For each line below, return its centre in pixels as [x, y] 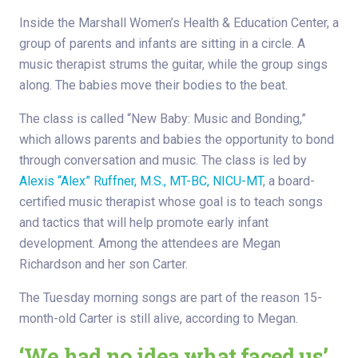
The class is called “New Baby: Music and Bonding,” [163, 119]
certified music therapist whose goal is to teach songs [171, 202]
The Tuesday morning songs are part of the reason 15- [171, 298]
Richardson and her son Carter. [103, 265]
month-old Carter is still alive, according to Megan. [159, 319]
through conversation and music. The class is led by [163, 161]
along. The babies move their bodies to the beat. [153, 86]
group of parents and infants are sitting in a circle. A [162, 44]
